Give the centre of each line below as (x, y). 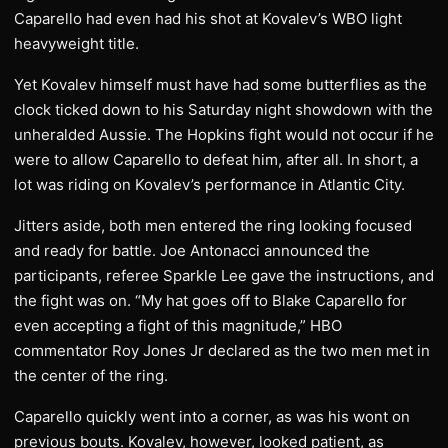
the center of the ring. (91, 375)
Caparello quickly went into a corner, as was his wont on (212, 416)
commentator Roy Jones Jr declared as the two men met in (222, 350)
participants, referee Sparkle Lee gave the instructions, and (224, 275)
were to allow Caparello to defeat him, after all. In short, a (216, 159)
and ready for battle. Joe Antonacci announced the (192, 250)
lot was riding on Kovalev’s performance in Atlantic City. (209, 184)
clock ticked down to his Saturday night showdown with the (223, 109)
